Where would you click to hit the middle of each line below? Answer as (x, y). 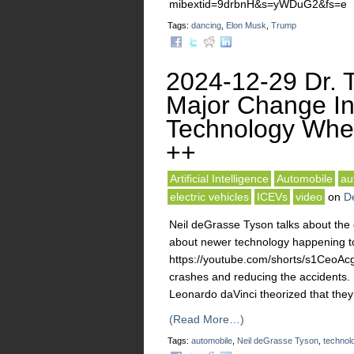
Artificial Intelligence (219, 179)
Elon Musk (246, 25)
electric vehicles (209, 197)
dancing (206, 25)
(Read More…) (207, 319)
